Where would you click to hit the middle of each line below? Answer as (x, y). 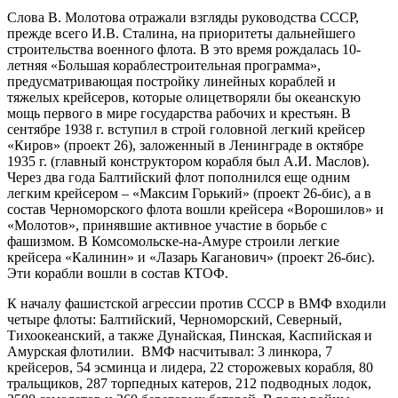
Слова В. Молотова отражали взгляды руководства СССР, (183, 17)
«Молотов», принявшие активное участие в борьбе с (167, 225)
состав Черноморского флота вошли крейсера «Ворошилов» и (195, 209)
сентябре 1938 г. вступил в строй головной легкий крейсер (186, 129)
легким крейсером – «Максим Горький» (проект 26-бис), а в (189, 193)
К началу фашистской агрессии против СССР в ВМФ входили (197, 303)
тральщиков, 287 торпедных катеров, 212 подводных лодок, (189, 383)
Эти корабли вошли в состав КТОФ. (118, 273)
